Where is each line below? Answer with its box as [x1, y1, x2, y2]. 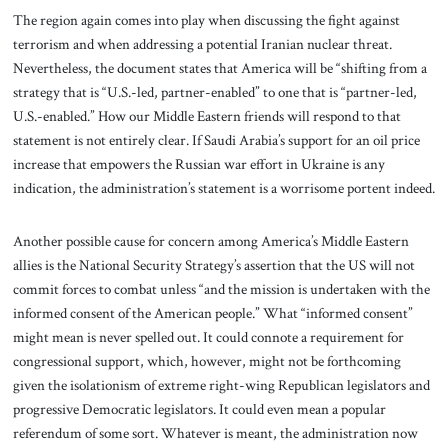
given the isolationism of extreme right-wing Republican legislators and [12, 375, 430, 396]
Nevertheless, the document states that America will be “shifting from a [12, 57, 427, 78]
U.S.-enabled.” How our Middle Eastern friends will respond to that [12, 105, 401, 126]
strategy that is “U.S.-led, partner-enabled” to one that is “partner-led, [12, 81, 417, 102]
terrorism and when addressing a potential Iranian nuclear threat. [12, 33, 392, 54]
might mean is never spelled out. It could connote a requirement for [12, 327, 404, 348]
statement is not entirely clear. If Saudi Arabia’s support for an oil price [12, 129, 420, 150]
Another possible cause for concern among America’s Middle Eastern [12, 231, 409, 252]
